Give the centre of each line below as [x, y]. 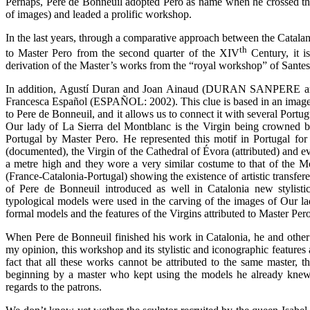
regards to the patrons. [54, 287]
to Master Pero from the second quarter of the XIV [123, 53]
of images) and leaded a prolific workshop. [99, 14]
